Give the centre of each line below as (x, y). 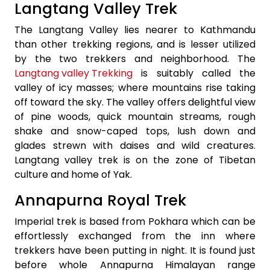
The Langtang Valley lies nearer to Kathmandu (135, 30)
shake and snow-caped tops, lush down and (135, 131)
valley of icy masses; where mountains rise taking (135, 87)
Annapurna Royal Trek (100, 200)
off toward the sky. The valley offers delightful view (135, 102)
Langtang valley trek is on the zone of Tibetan (135, 160)
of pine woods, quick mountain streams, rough (135, 116)
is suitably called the (194, 73)
